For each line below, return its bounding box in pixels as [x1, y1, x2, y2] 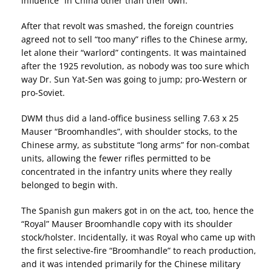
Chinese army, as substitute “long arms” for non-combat [21, 139, 250, 151]
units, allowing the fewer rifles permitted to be [21, 152, 211, 165]
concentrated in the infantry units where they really [21, 166, 232, 178]
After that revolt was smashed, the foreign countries [21, 20, 234, 32]
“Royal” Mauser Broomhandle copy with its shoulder [21, 218, 233, 230]
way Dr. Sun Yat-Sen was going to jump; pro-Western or [21, 73, 247, 86]
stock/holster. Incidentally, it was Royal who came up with [21, 231, 256, 243]
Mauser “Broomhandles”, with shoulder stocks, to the [21, 126, 237, 138]
